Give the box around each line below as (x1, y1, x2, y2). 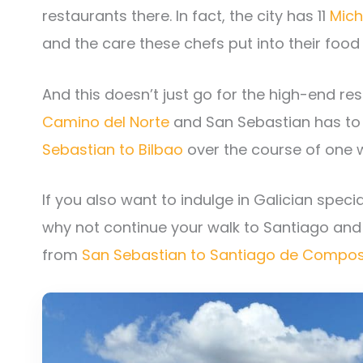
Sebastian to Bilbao (42, 139, 183, 160)
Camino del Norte (42, 111, 169, 132)
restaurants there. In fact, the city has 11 (42, 5, 330, 26)
